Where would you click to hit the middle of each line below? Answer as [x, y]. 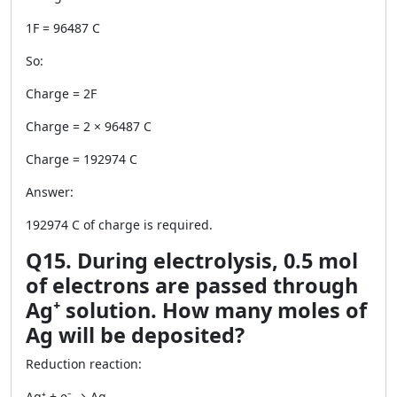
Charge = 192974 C [82, 159]
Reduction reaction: [84, 364]
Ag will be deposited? [135, 335]
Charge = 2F [61, 93]
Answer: [50, 192]
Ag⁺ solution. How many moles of [196, 310]
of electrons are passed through [192, 285]
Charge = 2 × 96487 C [89, 126]
